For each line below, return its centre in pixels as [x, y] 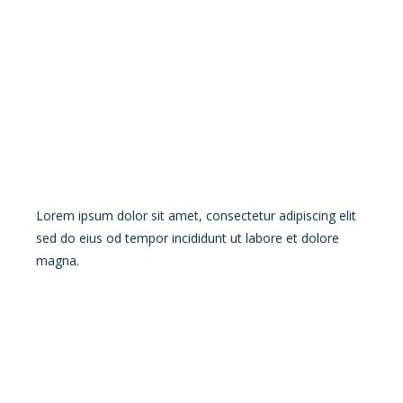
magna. [58, 260]
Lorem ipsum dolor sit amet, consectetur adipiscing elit [196, 215]
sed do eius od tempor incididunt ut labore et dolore [188, 237]
